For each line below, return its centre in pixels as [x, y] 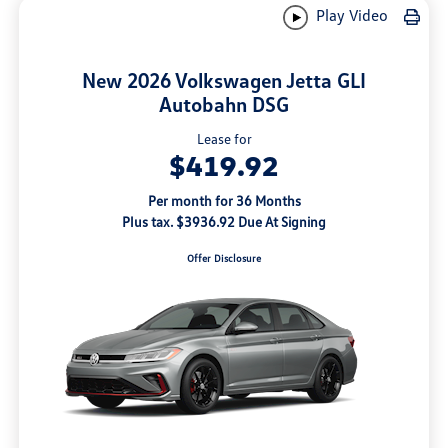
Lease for [224, 138]
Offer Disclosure [224, 257]
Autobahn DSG [224, 103]
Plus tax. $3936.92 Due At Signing [224, 221]
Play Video [349, 15]
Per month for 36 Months [224, 200]
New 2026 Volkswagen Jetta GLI [224, 79]
